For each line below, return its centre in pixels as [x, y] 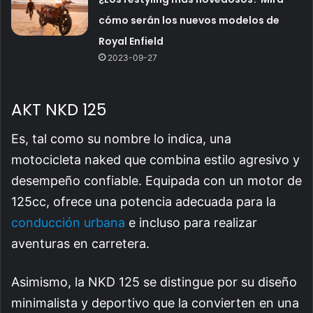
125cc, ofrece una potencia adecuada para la [144, 202]
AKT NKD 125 [59, 109]
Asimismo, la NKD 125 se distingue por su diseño [154, 282]
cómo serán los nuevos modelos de [189, 20]
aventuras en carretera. [82, 244]
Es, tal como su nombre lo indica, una [121, 139]
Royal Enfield [131, 41]
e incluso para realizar [191, 223]
